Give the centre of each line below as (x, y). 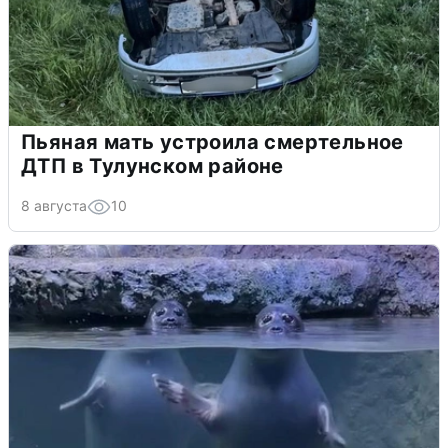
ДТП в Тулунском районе (152, 166)
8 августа (54, 206)
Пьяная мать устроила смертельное (212, 142)
